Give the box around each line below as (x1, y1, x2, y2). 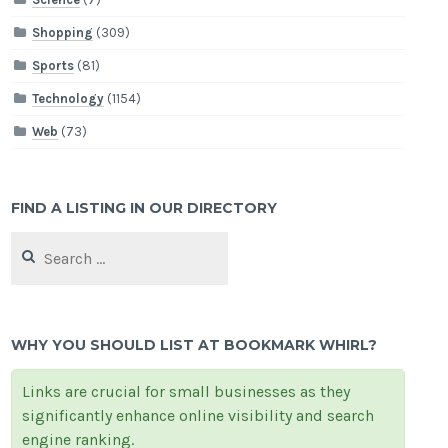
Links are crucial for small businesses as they (22, 382, 351, 402)
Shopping (32, 25, 94, 41)
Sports (32, 58, 75, 74)
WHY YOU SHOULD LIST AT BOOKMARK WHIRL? (11, 336, 378, 355)
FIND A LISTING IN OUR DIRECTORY (11, 199, 278, 218)
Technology (32, 91, 105, 107)
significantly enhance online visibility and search (22, 406, 375, 426)
